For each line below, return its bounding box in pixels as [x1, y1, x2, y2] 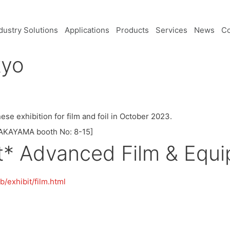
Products [116, 25, 149, 35]
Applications [64, 25, 109, 35]
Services [155, 25, 187, 35]
